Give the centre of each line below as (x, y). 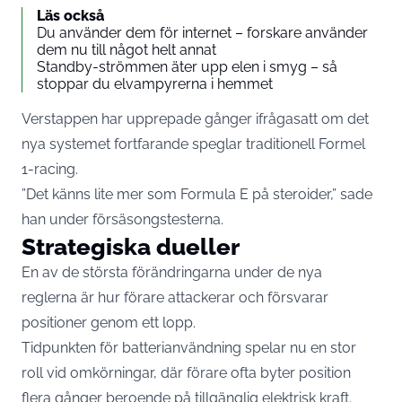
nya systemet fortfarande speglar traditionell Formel (193, 144)
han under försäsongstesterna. (122, 219)
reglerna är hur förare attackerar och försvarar (175, 297)
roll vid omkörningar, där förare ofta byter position (186, 372)
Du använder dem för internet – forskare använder (202, 32)
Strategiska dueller (131, 246)
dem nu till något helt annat (127, 49)
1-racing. (50, 169)
